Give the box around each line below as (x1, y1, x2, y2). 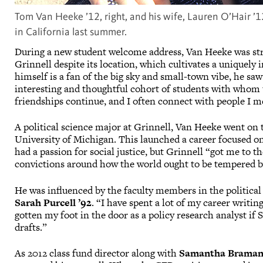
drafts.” (15, 220, 52, 234)
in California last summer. (15, 26, 130, 38)
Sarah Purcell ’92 (15, 195, 92, 210)
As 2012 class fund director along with (15, 245, 180, 260)
